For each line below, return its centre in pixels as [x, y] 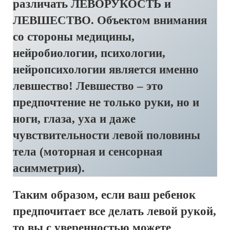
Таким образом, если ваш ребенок [104, 195]
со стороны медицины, [74, 37]
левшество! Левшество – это [88, 86]
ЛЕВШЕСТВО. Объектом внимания [110, 20]
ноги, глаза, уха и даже [74, 119]
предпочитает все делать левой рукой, [114, 211]
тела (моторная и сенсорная [88, 152]
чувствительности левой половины [107, 135]
